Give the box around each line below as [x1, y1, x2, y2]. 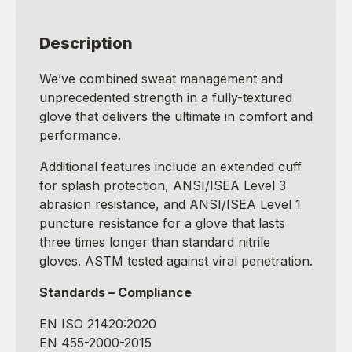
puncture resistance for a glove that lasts [39, 214, 285, 231]
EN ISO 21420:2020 [39, 315, 156, 332]
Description [39, 33, 133, 53]
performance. [39, 126, 121, 143]
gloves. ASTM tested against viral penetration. [39, 252, 313, 269]
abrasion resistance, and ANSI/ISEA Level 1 [39, 196, 301, 212]
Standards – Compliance [39, 284, 192, 300]
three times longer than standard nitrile [39, 233, 270, 250]
